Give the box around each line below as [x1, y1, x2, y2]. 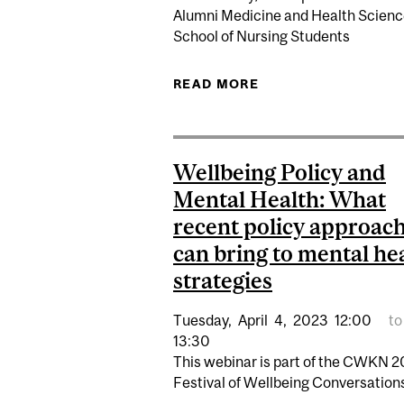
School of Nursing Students [173, 27, 350, 44]
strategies [173, 268, 272, 293]
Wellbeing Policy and [173, 160, 386, 185]
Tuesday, [173, 311, 232, 328]
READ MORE [173, 76, 259, 91]
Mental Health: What [173, 187, 386, 212]
